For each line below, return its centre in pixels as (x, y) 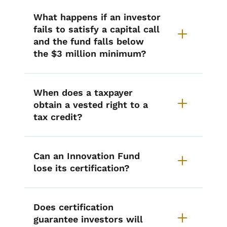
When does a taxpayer (83, 93)
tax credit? (58, 117)
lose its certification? (82, 168)
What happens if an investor (97, 17)
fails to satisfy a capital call (97, 29)
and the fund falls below (89, 42)
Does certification (73, 207)
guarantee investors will (88, 219)
